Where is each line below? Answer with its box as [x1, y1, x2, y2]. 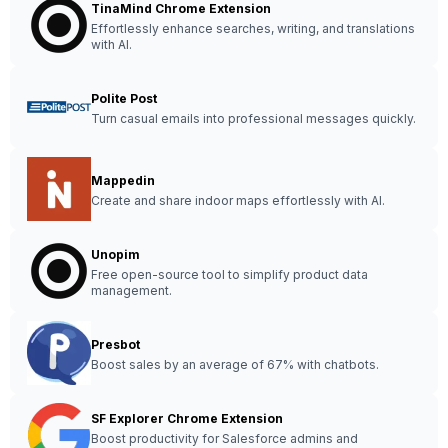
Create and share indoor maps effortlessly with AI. [91, 193, 385, 208]
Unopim [91, 247, 140, 262]
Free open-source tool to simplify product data [91, 267, 368, 282]
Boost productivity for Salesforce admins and [91, 431, 358, 446]
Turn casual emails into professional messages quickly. [91, 111, 416, 126]
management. [91, 283, 172, 298]
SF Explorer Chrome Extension [91, 411, 283, 426]
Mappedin [91, 173, 155, 188]
